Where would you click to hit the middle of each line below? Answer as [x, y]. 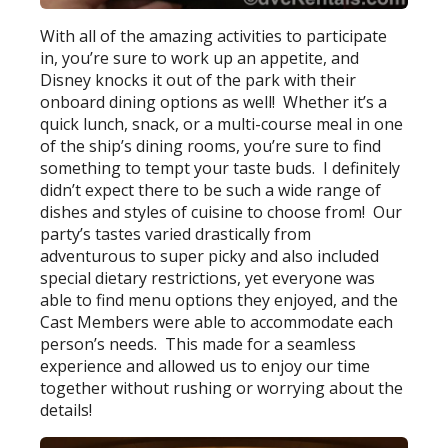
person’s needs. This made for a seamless [198, 343]
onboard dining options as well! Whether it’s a [214, 101]
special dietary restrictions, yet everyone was [208, 277]
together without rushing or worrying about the [222, 387]
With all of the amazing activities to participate [214, 35]
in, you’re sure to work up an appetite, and [200, 57]
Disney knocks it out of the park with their [198, 79]
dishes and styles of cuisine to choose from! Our [221, 211]
